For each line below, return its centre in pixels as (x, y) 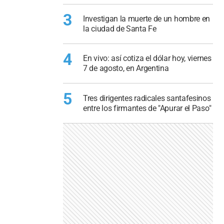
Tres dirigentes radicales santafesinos (147, 98)
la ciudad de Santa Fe (120, 28)
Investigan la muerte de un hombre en (147, 18)
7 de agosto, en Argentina (126, 68)
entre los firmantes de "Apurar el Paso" (147, 108)
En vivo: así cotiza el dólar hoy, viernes (147, 58)
